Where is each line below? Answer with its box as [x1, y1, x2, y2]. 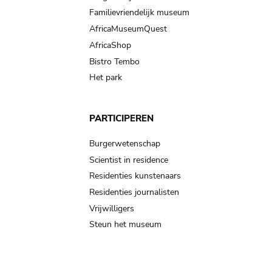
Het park [89, 72, 122, 84]
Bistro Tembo [89, 55, 140, 67]
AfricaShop [89, 39, 131, 51]
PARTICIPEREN [89, 112, 154, 125]
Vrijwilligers [89, 202, 134, 214]
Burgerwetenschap [89, 137, 160, 149]
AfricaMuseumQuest [89, 23, 167, 35]
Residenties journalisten [89, 186, 179, 198]
